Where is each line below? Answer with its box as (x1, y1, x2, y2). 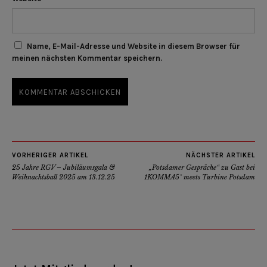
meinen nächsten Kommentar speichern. (12, 54, 162, 63)
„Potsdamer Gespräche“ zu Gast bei (149, 163, 255, 172)
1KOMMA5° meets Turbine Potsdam (144, 173, 255, 182)
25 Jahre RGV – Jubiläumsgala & (12, 163, 115, 172)
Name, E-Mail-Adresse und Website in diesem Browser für (27, 42, 240, 51)
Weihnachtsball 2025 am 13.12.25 (12, 173, 115, 182)
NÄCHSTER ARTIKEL (186, 151, 255, 160)
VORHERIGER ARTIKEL (12, 151, 88, 160)
